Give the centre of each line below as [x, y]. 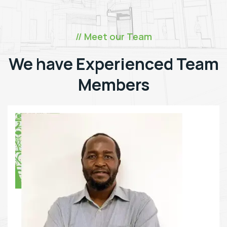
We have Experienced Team [113, 64]
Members [113, 84]
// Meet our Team [113, 36]
